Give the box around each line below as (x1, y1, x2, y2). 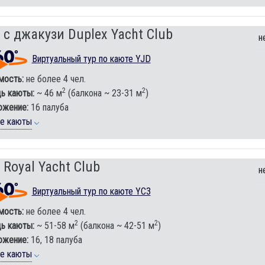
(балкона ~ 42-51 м (77, 219, 154, 231)
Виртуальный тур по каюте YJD (31, 53, 151, 64)
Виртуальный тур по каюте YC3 (31, 186, 151, 198)
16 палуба (28, 101, 69, 113)
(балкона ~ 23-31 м (65, 87, 142, 99)
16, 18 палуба (28, 234, 82, 245)
